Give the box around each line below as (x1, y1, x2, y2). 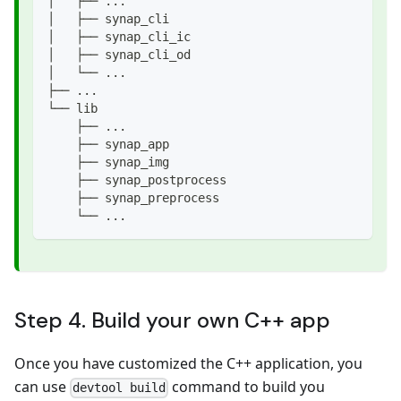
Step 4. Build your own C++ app (14, 306, 330, 335)
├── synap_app (47, 137, 169, 152)
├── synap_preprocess (47, 191, 219, 206)
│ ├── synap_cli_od (47, 47, 191, 63)
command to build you (168, 377, 326, 397)
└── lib (47, 101, 98, 116)
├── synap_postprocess (47, 173, 226, 188)
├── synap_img (47, 155, 169, 170)
